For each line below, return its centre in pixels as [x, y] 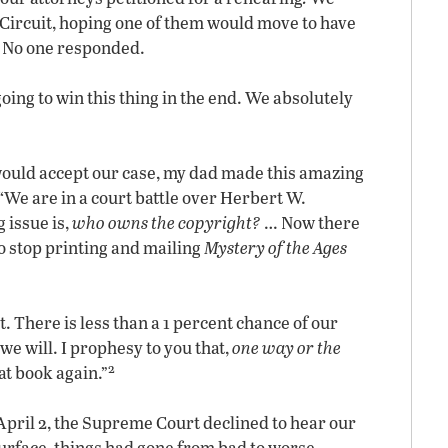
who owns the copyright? [166, 222]
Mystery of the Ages [275, 247]
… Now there [310, 222]
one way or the [286, 347]
